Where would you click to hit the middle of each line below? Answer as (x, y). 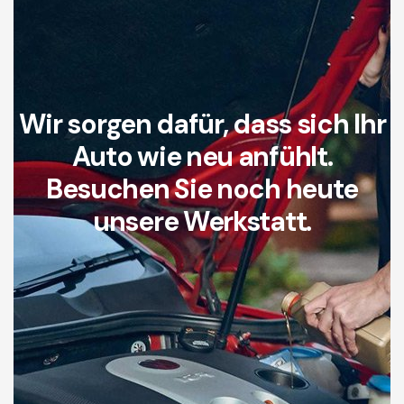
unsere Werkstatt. (202, 222)
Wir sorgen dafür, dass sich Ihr (202, 124)
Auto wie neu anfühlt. (202, 157)
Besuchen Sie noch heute (202, 189)
